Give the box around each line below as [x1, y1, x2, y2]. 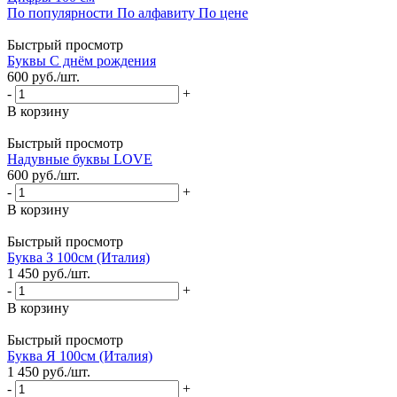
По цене [198, 5, 248, 21]
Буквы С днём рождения [7, 53, 156, 69]
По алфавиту [117, 5, 195, 21]
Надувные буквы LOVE [7, 152, 152, 167]
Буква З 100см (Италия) [7, 250, 150, 266]
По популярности [7, 5, 113, 21]
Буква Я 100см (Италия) [7, 348, 152, 364]
